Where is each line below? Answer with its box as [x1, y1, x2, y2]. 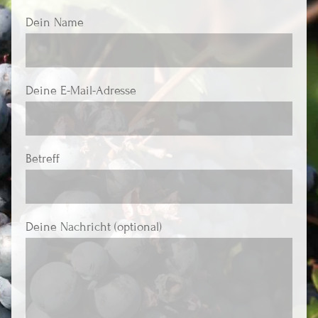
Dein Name [25, 15, 84, 31]
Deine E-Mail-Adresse [25, 83, 136, 99]
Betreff [25, 151, 60, 167]
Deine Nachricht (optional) [25, 219, 162, 235]
